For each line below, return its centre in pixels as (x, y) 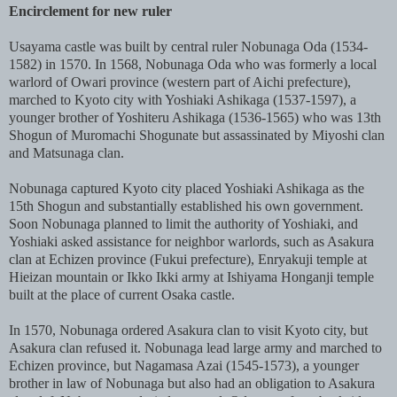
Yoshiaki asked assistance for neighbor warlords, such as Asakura (191, 242)
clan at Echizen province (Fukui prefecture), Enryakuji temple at (188, 260)
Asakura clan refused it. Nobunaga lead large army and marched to (195, 348)
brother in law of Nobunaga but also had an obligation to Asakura (192, 384)
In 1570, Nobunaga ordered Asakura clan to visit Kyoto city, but (188, 331)
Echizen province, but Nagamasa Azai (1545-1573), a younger (184, 366)
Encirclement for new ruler (90, 12)
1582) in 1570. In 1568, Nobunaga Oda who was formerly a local (193, 65)
